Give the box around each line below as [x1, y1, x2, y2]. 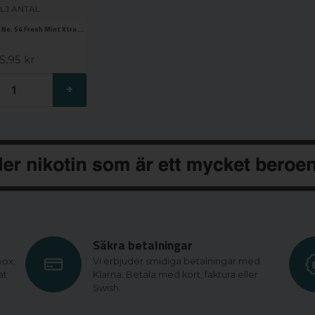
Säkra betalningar [92, 236, 193, 255]
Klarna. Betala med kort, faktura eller [92, 269, 258, 281]
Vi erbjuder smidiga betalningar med [92, 256, 260, 267]
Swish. [92, 283, 121, 294]
